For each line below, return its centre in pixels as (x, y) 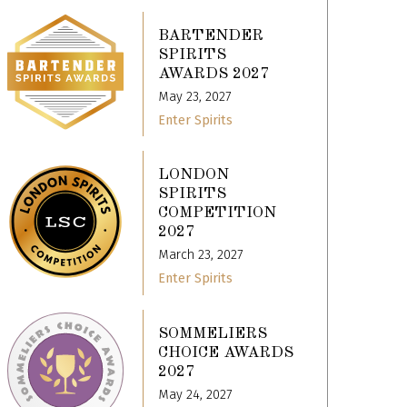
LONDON (194, 175)
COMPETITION (218, 213)
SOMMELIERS (213, 334)
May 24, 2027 (195, 395)
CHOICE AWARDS (226, 353)
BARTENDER (211, 35)
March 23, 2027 (201, 255)
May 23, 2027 (195, 96)
